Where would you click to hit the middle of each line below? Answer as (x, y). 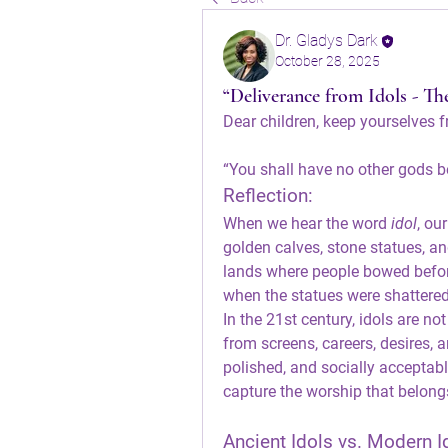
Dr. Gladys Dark (326, 40)
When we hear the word (307, 223)
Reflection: (268, 196)
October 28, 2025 (327, 61)
